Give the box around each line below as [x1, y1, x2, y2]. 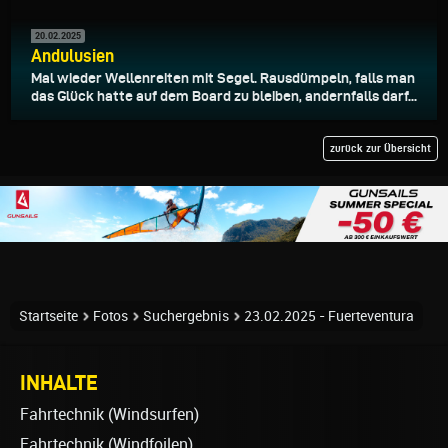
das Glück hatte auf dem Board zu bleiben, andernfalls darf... [31, 87, 417, 104]
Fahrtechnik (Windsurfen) [20, 404, 199, 424]
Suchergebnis [143, 307, 229, 324]
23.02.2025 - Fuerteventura [244, 307, 414, 324]
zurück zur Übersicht [330, 141, 431, 154]
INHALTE [20, 369, 98, 394]
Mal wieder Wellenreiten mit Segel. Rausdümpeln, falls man [31, 69, 415, 86]
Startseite [19, 307, 78, 324]
